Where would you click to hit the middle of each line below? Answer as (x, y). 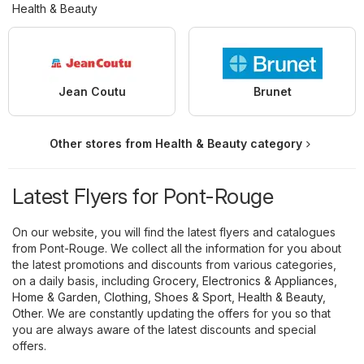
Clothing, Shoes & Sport (168, 297)
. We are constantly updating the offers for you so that (186, 313)
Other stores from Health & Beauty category (175, 143)
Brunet (272, 91)
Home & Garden (55, 297)
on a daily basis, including (82, 280)
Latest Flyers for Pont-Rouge (143, 196)
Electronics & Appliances (268, 280)
